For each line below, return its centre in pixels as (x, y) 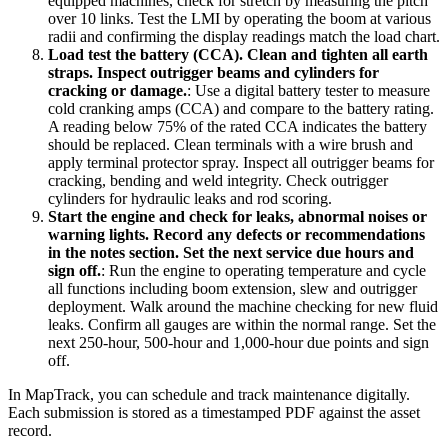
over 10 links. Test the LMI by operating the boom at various (239, 19)
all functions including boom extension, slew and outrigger (232, 289)
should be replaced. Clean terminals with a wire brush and (230, 145)
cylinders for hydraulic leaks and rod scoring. (190, 199)
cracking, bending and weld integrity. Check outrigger (218, 181)
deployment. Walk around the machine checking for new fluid (243, 307)
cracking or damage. (117, 91)
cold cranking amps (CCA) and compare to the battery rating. (241, 109)
